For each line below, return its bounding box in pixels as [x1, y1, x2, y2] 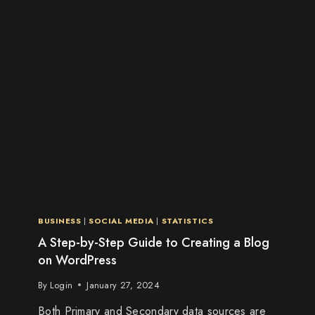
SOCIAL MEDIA [89, 214, 154, 226]
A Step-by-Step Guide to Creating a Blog [38, 233, 269, 252]
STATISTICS [161, 214, 214, 226]
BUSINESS [38, 214, 82, 226]
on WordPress [38, 250, 117, 269]
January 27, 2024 [86, 278, 160, 292]
